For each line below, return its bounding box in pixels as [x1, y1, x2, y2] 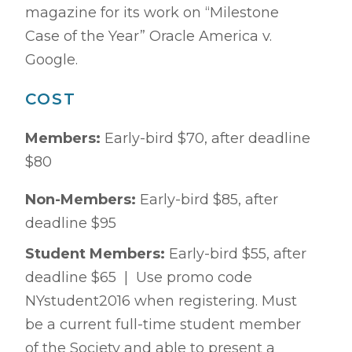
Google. [25, 51, 82, 68]
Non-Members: [25, 191, 140, 208]
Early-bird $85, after [140, 191, 278, 208]
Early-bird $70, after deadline [104, 130, 310, 147]
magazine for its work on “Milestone [25, 4, 279, 21]
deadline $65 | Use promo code [25, 269, 252, 286]
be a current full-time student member [25, 316, 301, 333]
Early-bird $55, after [169, 245, 306, 262]
